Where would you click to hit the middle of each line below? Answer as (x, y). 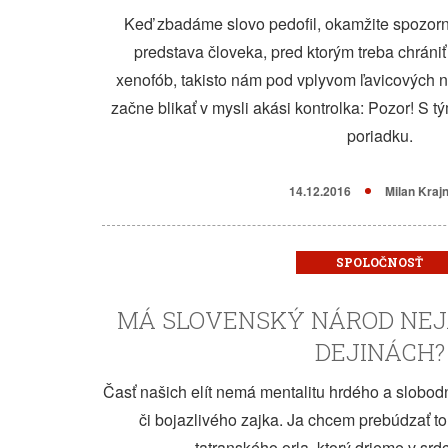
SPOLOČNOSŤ (379, 262)
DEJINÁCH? (379, 352)
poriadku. (379, 135)
